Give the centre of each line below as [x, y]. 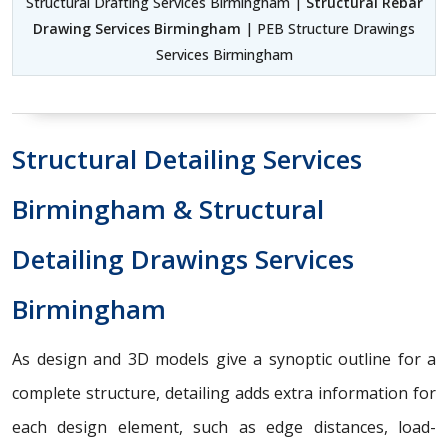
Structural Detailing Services [187, 158]
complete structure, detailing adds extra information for [224, 392]
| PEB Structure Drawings [328, 28]
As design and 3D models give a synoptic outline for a [224, 358]
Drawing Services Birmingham [137, 28]
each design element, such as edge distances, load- [224, 426]
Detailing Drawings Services [183, 258]
